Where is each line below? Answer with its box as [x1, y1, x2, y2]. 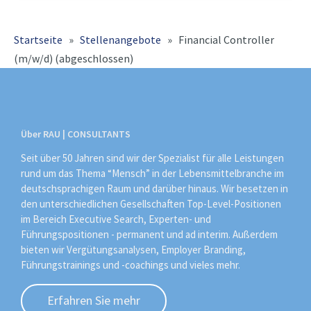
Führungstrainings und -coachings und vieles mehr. [21, 258, 240, 271]
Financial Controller [178, 33, 274, 47]
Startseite [14, 33, 62, 47]
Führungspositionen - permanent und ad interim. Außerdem [21, 227, 278, 241]
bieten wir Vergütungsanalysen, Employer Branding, [21, 242, 246, 256]
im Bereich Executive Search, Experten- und [21, 212, 211, 226]
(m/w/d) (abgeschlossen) [14, 51, 133, 65]
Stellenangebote [80, 33, 161, 47]
